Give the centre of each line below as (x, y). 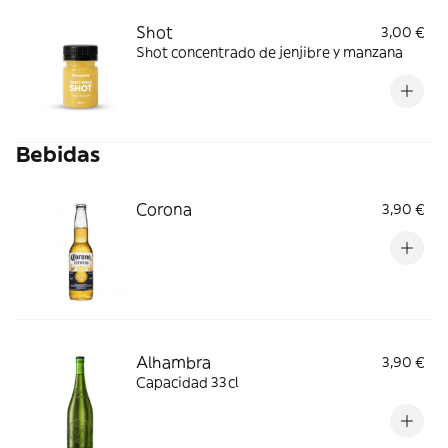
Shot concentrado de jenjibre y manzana (269, 52)
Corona (164, 209)
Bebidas (58, 154)
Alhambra (173, 362)
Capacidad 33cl (187, 382)
